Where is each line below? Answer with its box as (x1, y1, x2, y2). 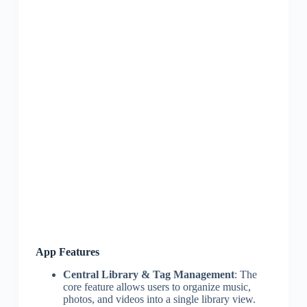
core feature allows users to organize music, (62, 280, 251, 293)
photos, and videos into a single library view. (62, 293, 256, 305)
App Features (35, 246, 99, 258)
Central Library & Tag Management (62, 268, 234, 280)
